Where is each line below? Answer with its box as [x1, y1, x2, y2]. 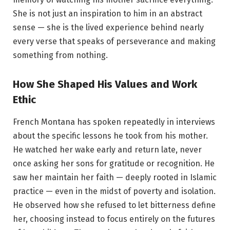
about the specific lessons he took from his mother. [13, 131, 208, 141]
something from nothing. [13, 50, 108, 61]
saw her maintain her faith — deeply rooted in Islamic [13, 172, 217, 183]
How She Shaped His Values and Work [13, 78, 197, 90]
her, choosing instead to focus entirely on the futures [13, 214, 215, 224]
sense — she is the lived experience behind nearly [13, 23, 204, 33]
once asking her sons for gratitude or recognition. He [13, 159, 215, 169]
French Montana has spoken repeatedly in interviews [13, 117, 215, 127]
